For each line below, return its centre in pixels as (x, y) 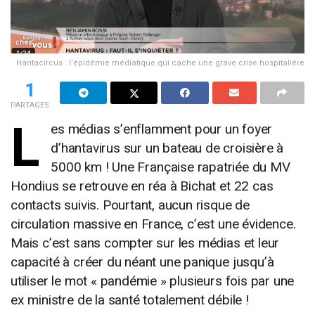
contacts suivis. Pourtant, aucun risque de (130, 205)
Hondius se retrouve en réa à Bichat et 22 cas (142, 186)
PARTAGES (30, 105)
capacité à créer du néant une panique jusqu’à (142, 262)
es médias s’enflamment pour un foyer (162, 129)
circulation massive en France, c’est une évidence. (153, 224)
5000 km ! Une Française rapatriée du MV (171, 167)
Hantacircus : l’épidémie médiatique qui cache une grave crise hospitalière (160, 63)
